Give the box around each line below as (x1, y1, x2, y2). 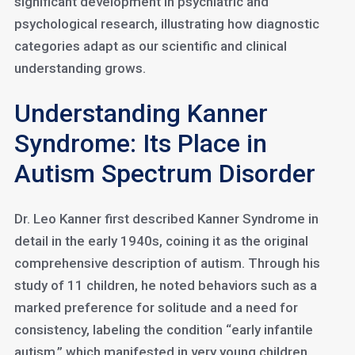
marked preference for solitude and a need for (13, 300, 298, 315)
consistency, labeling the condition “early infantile (13, 322, 313, 338)
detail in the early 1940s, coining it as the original (13, 233, 308, 249)
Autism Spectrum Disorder (13, 158, 315, 189)
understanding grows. (13, 60, 146, 76)
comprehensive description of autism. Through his (13, 255, 320, 271)
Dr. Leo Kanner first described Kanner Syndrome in (13, 211, 319, 227)
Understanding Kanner (13, 98, 268, 128)
